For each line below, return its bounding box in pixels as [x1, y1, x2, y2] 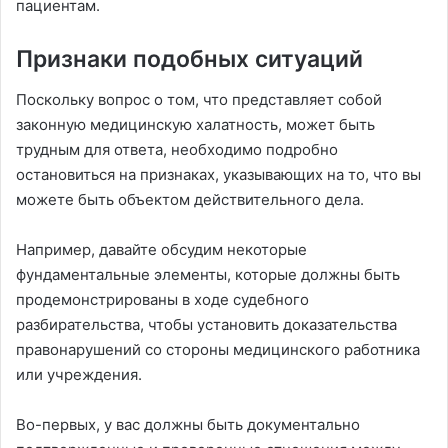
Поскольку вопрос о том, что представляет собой [16, 89, 382, 109]
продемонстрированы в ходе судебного [16, 289, 309, 309]
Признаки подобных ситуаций [16, 45, 363, 74]
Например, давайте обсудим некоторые [16, 239, 307, 259]
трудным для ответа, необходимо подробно [16, 139, 338, 159]
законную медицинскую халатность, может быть [16, 114, 375, 134]
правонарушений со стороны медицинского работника [16, 339, 420, 359]
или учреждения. [16, 364, 142, 384]
